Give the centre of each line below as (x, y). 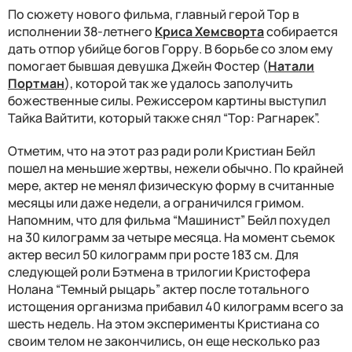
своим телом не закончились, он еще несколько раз (164, 341)
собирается (301, 32)
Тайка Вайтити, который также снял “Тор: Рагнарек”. (164, 118)
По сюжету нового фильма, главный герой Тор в (154, 15)
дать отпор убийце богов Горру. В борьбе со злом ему (170, 49)
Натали (291, 66)
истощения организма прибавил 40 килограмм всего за (176, 307)
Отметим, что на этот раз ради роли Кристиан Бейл (161, 151)
